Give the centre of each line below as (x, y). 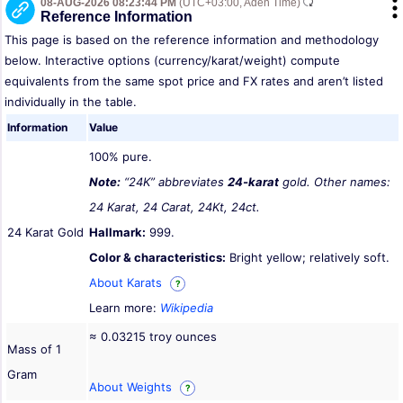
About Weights (132, 386)
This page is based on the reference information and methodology (192, 39)
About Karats (127, 282)
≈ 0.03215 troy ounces (153, 336)
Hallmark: (117, 232)
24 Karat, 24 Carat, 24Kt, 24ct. (175, 206)
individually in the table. (71, 101)
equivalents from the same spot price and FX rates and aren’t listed (194, 81)
